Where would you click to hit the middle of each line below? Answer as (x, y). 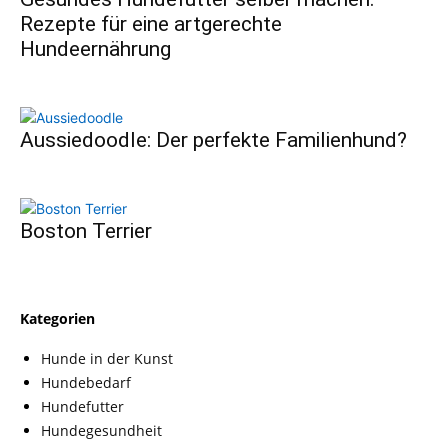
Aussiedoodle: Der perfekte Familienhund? (213, 140)
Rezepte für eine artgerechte (151, 24)
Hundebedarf (86, 383)
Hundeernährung (95, 49)
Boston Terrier (86, 231)
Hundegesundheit (101, 431)
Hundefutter (82, 407)
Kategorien (57, 318)
